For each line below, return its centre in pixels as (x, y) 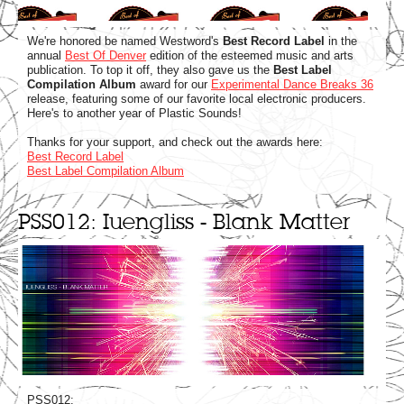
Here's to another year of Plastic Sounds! (134, 114)
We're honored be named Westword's (125, 41)
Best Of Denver (106, 56)
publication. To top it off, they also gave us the (150, 70)
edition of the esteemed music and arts (250, 56)
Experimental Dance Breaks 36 (292, 85)
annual (46, 56)
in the (341, 41)
